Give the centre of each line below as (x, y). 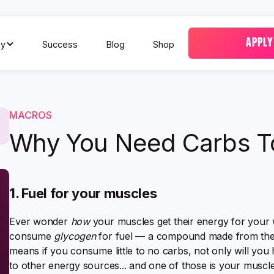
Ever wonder (40, 221)
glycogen (75, 236)
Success (60, 44)
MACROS (31, 115)
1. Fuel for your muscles (83, 193)
